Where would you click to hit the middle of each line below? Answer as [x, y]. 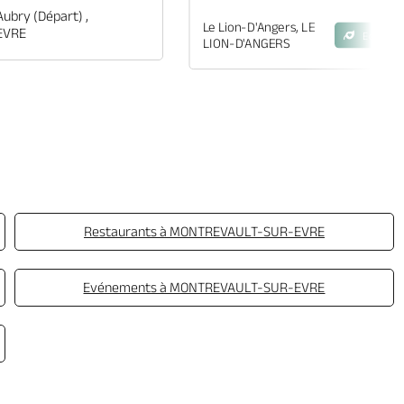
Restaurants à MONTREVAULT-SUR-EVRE [204, 231]
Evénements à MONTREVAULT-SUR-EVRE [204, 287]
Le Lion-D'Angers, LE [259, 27]
